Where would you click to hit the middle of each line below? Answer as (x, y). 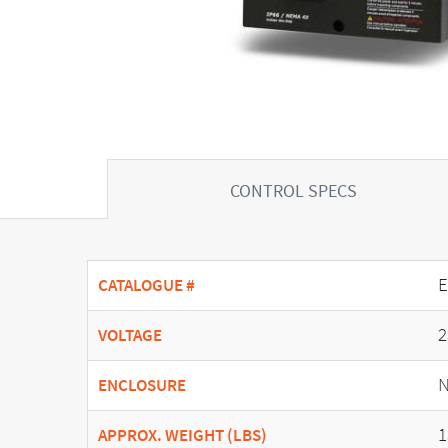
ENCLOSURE (142, 385)
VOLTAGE (130, 335)
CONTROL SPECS (294, 190)
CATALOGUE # (146, 285)
